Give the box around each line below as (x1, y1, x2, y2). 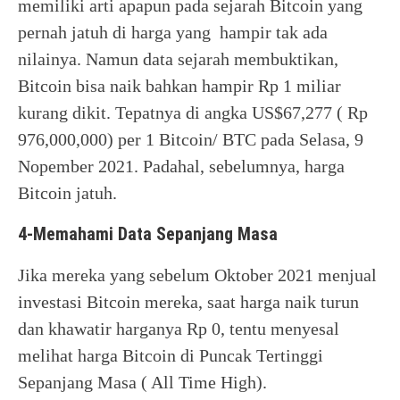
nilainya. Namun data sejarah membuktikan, (18, 49, 338, 69)
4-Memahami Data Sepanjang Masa (18, 223, 278, 245)
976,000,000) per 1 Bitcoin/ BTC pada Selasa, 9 (18, 129, 363, 149)
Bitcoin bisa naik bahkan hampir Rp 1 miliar (18, 76, 341, 96)
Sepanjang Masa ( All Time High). (18, 372, 271, 392)
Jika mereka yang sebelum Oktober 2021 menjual (18, 265, 377, 285)
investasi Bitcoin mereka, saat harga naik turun (18, 292, 359, 312)
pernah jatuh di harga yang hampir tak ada (18, 22, 328, 42)
